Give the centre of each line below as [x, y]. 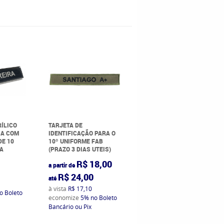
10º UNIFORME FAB [76, 141]
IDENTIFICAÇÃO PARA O [82, 133]
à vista [58, 188]
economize [65, 197]
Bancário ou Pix [70, 206]
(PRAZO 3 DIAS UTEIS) [80, 149]
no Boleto [104, 197]
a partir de [62, 165]
